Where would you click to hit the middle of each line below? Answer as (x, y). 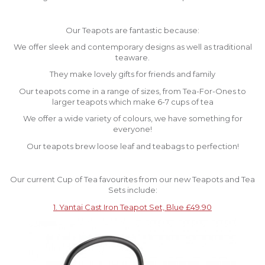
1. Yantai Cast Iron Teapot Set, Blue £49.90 (132, 207)
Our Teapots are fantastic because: (132, 30)
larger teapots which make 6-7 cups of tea (132, 101)
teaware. (132, 57)
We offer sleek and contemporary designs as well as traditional (132, 46)
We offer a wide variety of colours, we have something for (132, 119)
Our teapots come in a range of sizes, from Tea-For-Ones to (132, 91)
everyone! (132, 129)
